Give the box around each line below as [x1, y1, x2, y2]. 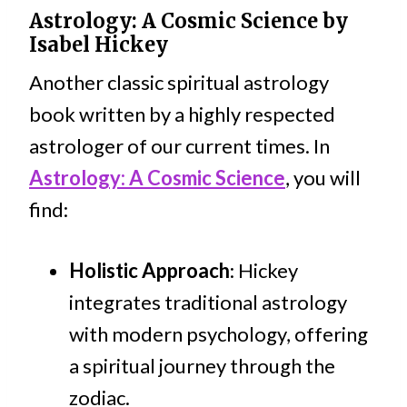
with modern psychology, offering [69, 322, 368, 347]
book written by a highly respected [29, 102, 335, 127]
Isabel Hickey [29, 32, 168, 58]
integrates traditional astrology [69, 290, 347, 315]
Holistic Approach [69, 258, 230, 283]
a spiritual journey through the [69, 353, 335, 379]
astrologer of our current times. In [29, 134, 330, 159]
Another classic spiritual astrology [29, 70, 329, 95]
